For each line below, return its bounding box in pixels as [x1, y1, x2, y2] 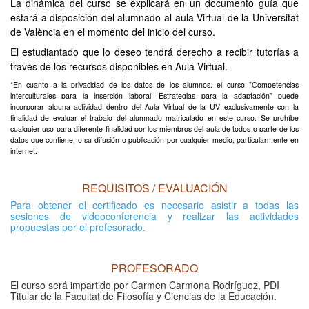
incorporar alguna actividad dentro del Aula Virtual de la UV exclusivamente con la [10, 101, 299, 112]
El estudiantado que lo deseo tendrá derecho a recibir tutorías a [10, 44, 299, 59]
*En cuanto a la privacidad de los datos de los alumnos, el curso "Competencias [10, 79, 299, 90]
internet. [10, 145, 37, 156]
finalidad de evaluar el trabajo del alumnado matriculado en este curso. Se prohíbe [10, 112, 299, 123]
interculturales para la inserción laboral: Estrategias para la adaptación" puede [10, 90, 299, 101]
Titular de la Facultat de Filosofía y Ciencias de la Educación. [10, 288, 277, 303]
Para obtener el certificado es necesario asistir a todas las [10, 197, 299, 212]
